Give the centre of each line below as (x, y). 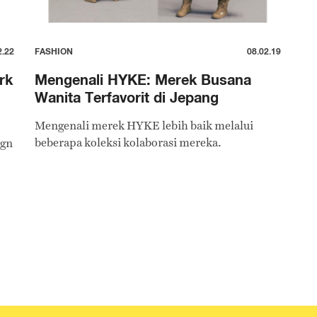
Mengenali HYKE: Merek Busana (143, 80)
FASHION (54, 51)
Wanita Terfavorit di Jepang (127, 97)
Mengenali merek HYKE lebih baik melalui (144, 126)
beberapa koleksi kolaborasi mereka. (128, 143)
